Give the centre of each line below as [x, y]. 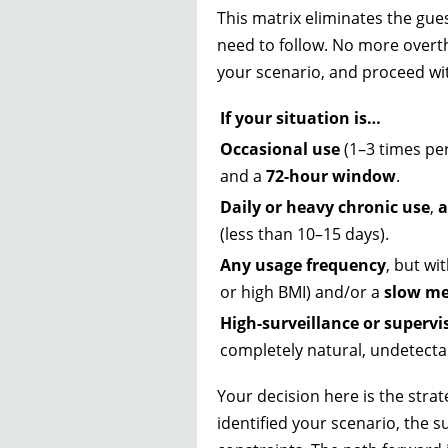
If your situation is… [300, 117]
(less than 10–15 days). [304, 233]
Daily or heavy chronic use [325, 206]
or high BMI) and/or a [302, 291]
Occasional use [280, 148]
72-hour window [331, 175]
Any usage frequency [303, 264]
